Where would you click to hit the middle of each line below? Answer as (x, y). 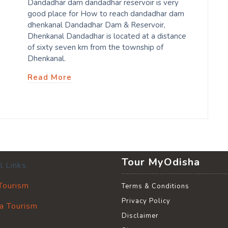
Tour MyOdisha (161, 162)
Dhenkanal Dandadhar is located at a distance (107, 36)
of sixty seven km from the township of (95, 48)
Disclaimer (140, 216)
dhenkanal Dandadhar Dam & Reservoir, (96, 25)
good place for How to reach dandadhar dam (106, 14)
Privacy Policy (146, 201)
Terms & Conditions (155, 187)
